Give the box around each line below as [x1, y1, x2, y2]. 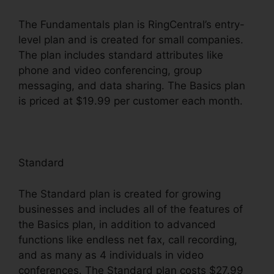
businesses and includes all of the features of [18, 202, 243, 215]
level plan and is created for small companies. [18, 34, 243, 46]
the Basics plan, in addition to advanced [18, 218, 216, 231]
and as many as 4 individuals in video [18, 248, 204, 261]
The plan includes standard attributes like [18, 49, 223, 62]
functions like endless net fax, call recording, [18, 233, 237, 246]
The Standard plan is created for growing [18, 187, 221, 200]
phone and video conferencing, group [18, 64, 202, 77]
